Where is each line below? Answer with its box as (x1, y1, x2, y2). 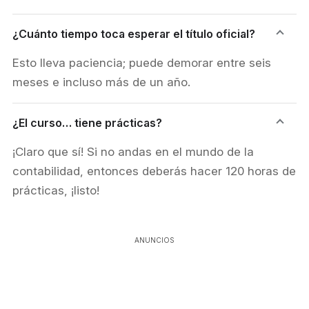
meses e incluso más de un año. (12, 75, 190, 89)
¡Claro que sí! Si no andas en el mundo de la (12, 145, 254, 159)
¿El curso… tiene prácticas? (12, 116, 162, 130)
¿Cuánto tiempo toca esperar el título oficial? (12, 27, 255, 41)
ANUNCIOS (134, 236, 175, 244)
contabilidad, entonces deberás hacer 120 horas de (12, 164, 296, 178)
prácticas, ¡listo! (12, 183, 99, 197)
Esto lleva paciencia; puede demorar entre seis (12, 56, 271, 70)
